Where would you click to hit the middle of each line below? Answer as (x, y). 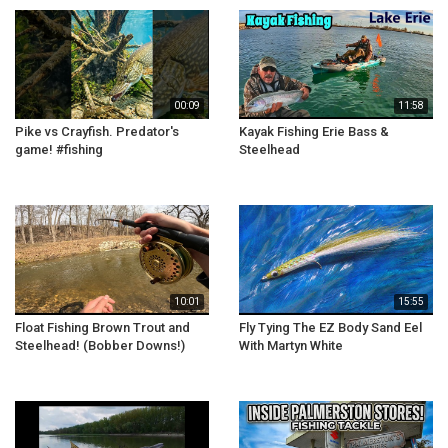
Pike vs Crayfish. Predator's (97, 131)
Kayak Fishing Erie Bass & (314, 131)
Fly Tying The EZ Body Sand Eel (330, 327)
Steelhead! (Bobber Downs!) (100, 345)
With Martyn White (291, 345)
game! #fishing (59, 149)
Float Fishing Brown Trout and (102, 327)
